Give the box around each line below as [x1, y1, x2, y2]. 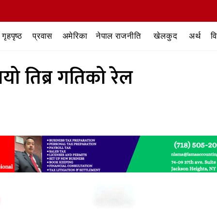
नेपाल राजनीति [95, 30, 141, 42]
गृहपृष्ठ [2, 30, 22, 42]
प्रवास [32, 30, 53, 42]
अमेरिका [62, 30, 88, 42]
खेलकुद [154, 30, 178, 42]
